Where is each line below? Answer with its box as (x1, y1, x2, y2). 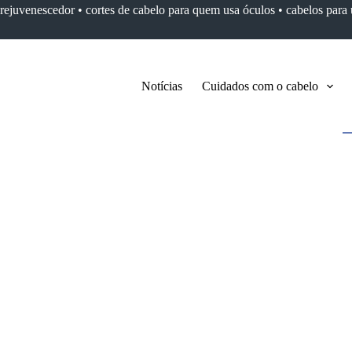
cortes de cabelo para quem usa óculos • (85, 3, 286, 16)
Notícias (141, 79, 182, 93)
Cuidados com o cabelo (201, 79, 318, 93)
